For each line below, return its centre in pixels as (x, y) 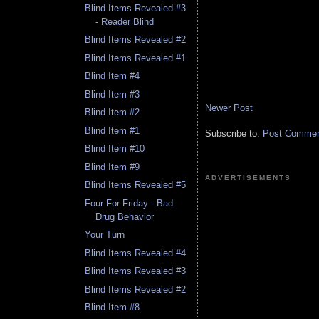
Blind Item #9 (113, 167)
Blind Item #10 (115, 149)
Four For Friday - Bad (129, 203)
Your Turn (105, 235)
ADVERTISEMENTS (249, 177)
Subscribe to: (234, 133)
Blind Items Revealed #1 (136, 58)
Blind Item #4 (113, 76)
